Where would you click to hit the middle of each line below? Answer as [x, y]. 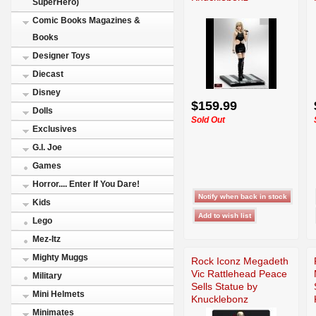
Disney [47, 92]
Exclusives [55, 129]
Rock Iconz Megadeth [240, 261]
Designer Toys [61, 56]
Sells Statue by [224, 286]
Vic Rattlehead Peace [239, 273]
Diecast [48, 74]
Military [47, 276]
